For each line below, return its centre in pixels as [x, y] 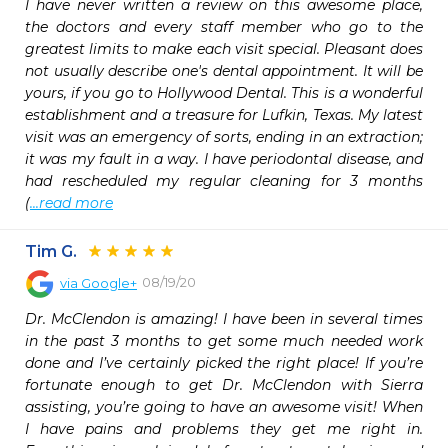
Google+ [109, 283]
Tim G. [51, 251]
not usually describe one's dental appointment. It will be [224, 71]
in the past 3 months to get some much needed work [224, 341]
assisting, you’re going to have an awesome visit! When [224, 407]
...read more [71, 203]
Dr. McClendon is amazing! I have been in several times [224, 319]
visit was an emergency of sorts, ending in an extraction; [224, 137]
